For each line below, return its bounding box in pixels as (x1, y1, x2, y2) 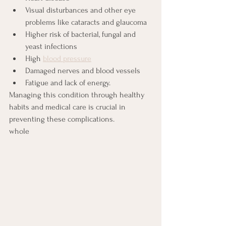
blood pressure (43, 54, 91, 63)
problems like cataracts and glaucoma (25, 18, 147, 27)
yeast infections (25, 42, 77, 51)
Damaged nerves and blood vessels (25, 66, 140, 75)
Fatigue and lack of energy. (25, 78, 110, 87)
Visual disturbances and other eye (25, 6, 138, 15)
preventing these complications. (9, 115, 115, 124)
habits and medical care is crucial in (9, 102, 128, 111)
